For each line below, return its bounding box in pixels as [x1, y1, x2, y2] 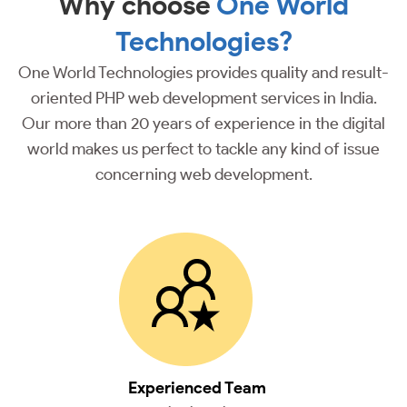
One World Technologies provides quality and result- [18, 63, 389, 84]
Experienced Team [127, 378, 266, 399]
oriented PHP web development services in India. [30, 88, 377, 109]
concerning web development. [94, 164, 313, 185]
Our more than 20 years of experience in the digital [22, 114, 385, 134]
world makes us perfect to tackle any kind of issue [27, 139, 380, 160]
